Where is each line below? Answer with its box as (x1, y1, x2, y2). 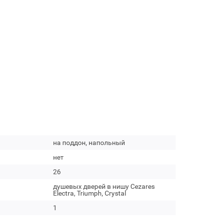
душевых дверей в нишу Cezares (53, 182, 155, 190)
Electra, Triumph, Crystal (53, 189, 126, 197)
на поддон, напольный (53, 139, 125, 146)
